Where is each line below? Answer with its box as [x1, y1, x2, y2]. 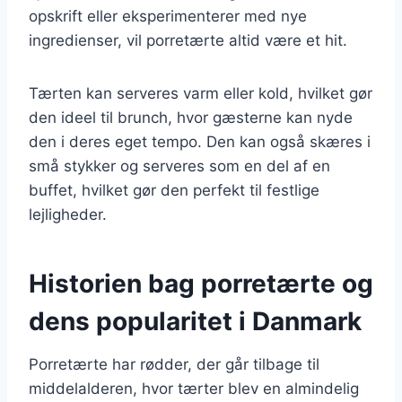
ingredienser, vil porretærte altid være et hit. [29, 31, 347, 49]
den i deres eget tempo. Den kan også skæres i [29, 132, 371, 151]
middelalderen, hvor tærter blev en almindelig [29, 379, 359, 398]
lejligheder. [29, 205, 107, 223]
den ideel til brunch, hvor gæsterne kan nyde [29, 108, 353, 127]
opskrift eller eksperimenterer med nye [29, 6, 307, 25]
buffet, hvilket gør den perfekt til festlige [29, 180, 319, 199]
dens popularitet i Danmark [29, 305, 362, 336]
